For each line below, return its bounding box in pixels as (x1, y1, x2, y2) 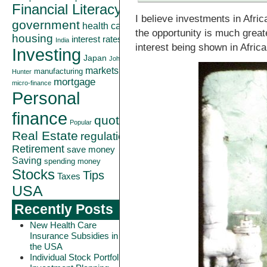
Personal (12, 88, 80, 108)
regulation (80, 130, 131, 142)
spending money (44, 157, 101, 166)
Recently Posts (14, 202, 113, 217)
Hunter (12, 68, 32, 75)
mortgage (54, 76, 95, 88)
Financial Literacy (12, 2, 122, 17)
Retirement (12, 143, 64, 155)
